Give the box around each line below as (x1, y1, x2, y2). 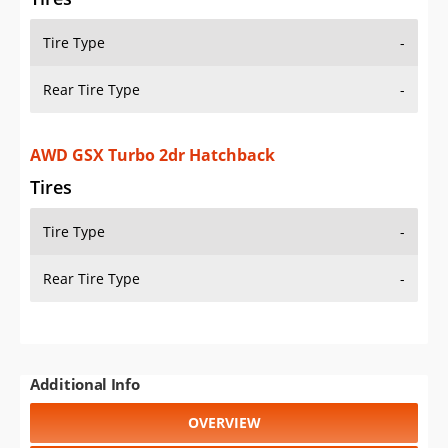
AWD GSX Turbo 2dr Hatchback (30, 144, 275, 167)
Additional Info (30, 374, 140, 395)
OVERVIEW (187, 413, 261, 433)
